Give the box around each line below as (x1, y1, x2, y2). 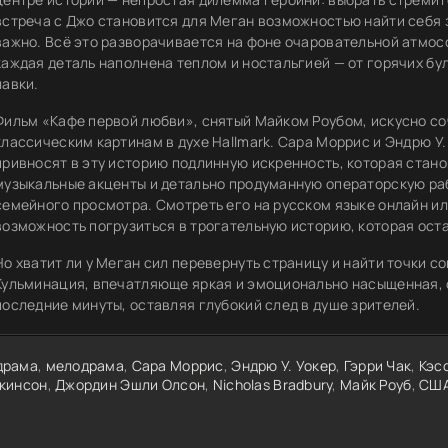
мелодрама (45, 356, 125, 375)
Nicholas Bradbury (212, 375, 333, 394)
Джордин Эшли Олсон (55, 375, 206, 394)
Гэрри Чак (343, 356, 412, 375)
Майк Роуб (340, 375, 412, 394)
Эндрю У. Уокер (231, 356, 337, 375)
